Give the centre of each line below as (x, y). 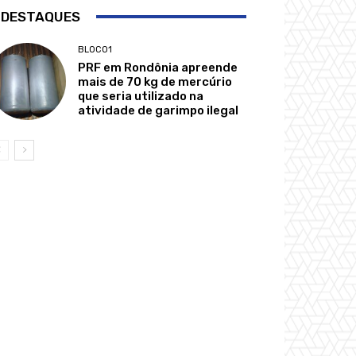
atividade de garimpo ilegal (159, 110)
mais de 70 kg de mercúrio (155, 81)
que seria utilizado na (141, 96)
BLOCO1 (95, 49)
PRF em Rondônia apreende (158, 67)
